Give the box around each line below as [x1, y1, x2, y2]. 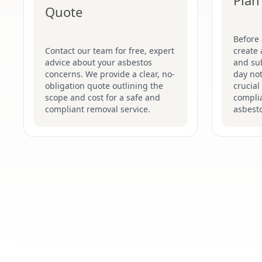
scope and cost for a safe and [45, 92, 160, 103]
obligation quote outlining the [45, 80, 163, 91]
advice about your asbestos [45, 57, 152, 68]
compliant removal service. [45, 104, 150, 115]
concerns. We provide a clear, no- [45, 68, 175, 80]
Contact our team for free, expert [45, 45, 174, 56]
